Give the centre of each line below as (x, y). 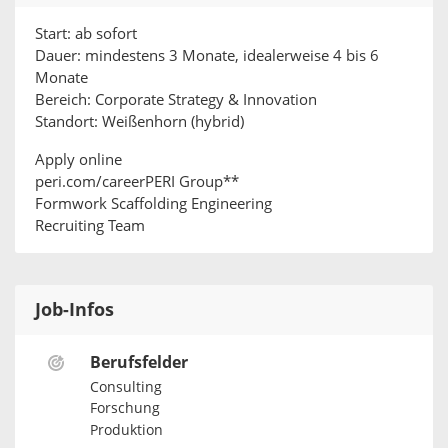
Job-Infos (74, 310)
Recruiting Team (90, 226)
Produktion (126, 430)
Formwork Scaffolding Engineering (153, 204)
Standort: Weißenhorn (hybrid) (139, 122)
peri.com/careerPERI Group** (137, 182)
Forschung (124, 409)
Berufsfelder (138, 362)
